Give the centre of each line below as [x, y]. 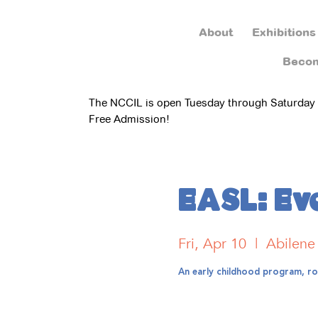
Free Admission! [130, 119]
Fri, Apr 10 [212, 243]
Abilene [290, 243]
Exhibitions [284, 32]
